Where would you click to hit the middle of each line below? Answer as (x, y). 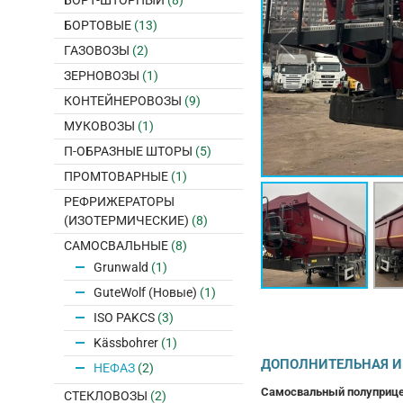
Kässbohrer (125, 343)
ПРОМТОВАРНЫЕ (116, 176)
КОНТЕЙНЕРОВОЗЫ (122, 101)
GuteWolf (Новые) (145, 292)
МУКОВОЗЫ (99, 126)
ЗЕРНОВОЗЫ (101, 76)
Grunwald (121, 267)
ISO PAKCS (124, 318)
